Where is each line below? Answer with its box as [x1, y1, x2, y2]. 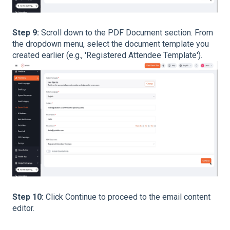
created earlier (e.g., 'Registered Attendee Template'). [12, 50, 202, 61]
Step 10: [12, 191, 46, 202]
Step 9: [12, 28, 41, 38]
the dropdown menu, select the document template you [12, 39, 209, 49]
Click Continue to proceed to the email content [46, 191, 210, 202]
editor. [12, 203, 34, 213]
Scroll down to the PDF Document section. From [41, 28, 213, 38]
